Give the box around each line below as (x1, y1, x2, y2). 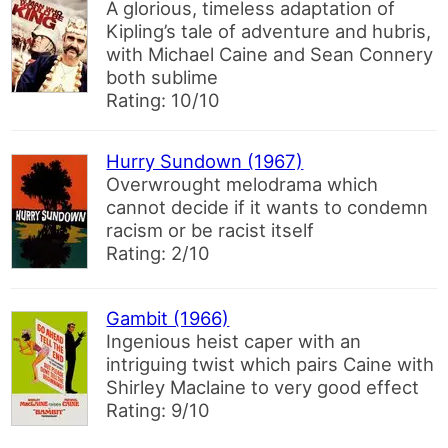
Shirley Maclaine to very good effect (106, 376, 420, 399)
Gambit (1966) (106, 307, 230, 330)
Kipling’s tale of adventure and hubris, (106, 19, 432, 42)
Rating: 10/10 (106, 88, 221, 111)
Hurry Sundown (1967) (106, 149, 304, 172)
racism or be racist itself (106, 218, 315, 241)
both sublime (106, 65, 219, 88)
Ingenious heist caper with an (106, 330, 362, 353)
